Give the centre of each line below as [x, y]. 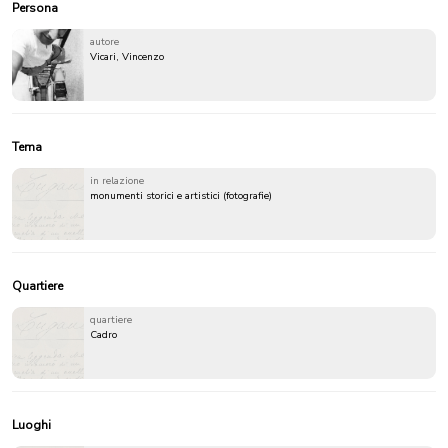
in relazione [117, 181]
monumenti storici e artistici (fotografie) [181, 196]
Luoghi [31, 425]
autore [104, 42]
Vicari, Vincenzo [127, 57]
